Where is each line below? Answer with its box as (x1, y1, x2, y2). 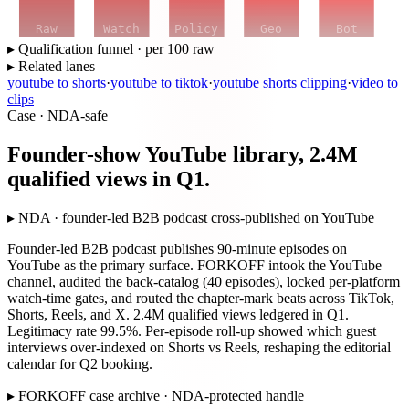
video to (351, 74, 398, 90)
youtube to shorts (7, 74, 106, 90)
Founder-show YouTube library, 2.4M (7, 142, 358, 166)
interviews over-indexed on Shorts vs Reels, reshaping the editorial (7, 340, 391, 356)
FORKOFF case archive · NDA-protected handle (18, 388, 304, 404)
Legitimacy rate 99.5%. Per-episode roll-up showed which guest (7, 323, 376, 340)
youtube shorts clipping (213, 74, 347, 90)
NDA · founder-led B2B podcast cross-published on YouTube (18, 210, 374, 226)
